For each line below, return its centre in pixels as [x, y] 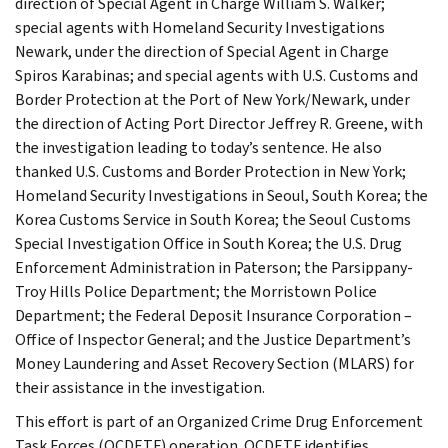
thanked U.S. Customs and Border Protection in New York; [210, 171]
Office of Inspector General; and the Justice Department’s [213, 339]
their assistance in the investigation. [140, 387]
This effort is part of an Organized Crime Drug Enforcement [219, 421]
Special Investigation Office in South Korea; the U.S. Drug [208, 243]
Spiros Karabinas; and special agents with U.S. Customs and [216, 75]
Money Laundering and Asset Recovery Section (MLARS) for [214, 363]
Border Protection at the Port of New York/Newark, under [212, 99]
